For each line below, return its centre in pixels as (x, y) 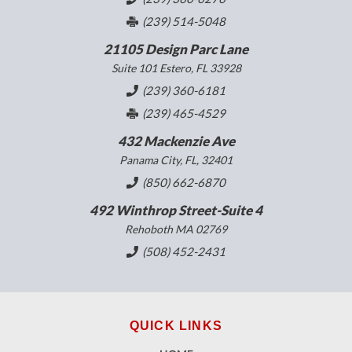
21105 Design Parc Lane (176, 49)
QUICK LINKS (176, 326)
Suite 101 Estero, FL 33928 (176, 68)
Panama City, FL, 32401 (176, 160)
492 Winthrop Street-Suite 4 (176, 210)
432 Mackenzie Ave (176, 141)
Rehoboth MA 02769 (176, 229)
